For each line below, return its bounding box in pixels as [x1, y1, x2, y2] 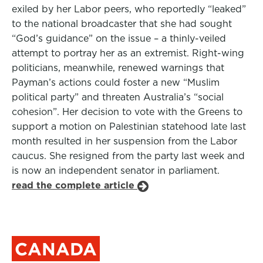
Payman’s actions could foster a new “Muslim [12, 77, 220, 88]
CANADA [15, 239, 97, 259]
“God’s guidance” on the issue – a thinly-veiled [12, 33, 226, 44]
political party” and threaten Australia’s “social [12, 92, 224, 103]
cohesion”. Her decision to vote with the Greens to [12, 106, 242, 117]
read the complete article [12, 180, 137, 191]
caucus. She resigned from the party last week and [12, 150, 245, 161]
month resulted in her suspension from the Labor [12, 136, 237, 147]
